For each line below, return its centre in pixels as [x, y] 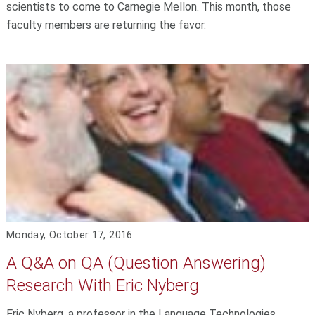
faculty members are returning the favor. [106, 25]
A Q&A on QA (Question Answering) [136, 263]
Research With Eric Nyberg [102, 286]
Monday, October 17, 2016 [69, 236]
